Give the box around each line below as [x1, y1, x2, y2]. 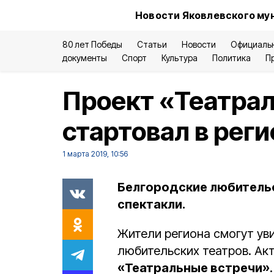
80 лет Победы [62, 39, 123, 50]
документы [62, 53, 108, 63]
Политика [212, 53, 251, 63]
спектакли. [117, 197, 185, 212]
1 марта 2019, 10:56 [62, 149, 128, 158]
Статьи [137, 39, 167, 50]
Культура [161, 53, 198, 63]
